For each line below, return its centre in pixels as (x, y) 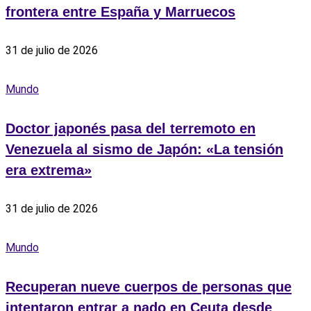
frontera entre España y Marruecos (120, 12)
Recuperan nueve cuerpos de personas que (149, 286)
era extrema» (49, 170)
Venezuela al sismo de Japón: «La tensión (144, 149)
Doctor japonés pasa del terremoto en (131, 128)
